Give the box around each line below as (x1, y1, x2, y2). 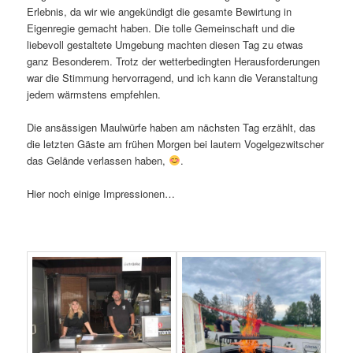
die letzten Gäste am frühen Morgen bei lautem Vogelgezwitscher (27, 136, 325, 152)
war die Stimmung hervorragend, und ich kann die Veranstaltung (27, 69, 318, 85)
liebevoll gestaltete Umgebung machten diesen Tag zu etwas (27, 36, 304, 52)
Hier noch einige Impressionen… (27, 186, 176, 202)
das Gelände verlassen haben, (27, 153, 169, 169)
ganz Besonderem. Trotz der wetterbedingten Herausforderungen (27, 53, 321, 69)
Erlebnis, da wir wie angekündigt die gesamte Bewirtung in (27, 3, 292, 19)
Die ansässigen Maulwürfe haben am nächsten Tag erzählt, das (27, 120, 317, 136)
